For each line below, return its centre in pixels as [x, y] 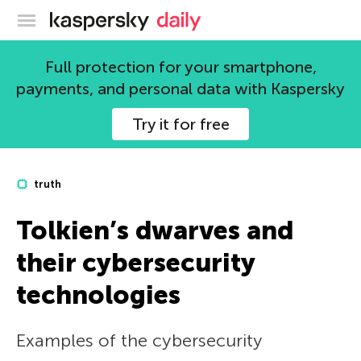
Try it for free [180, 124]
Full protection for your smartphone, [180, 67]
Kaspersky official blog [214, 18]
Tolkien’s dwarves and [155, 230]
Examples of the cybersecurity [139, 340]
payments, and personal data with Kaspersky [180, 89]
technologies [98, 295]
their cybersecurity [135, 263]
